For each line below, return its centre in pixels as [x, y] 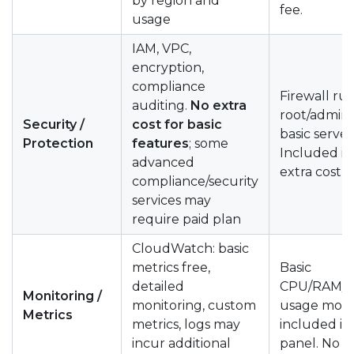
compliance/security [195, 181]
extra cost [311, 171]
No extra [218, 105]
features [160, 143]
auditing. [161, 105]
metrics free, [171, 267]
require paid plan [186, 219]
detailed [158, 286]
